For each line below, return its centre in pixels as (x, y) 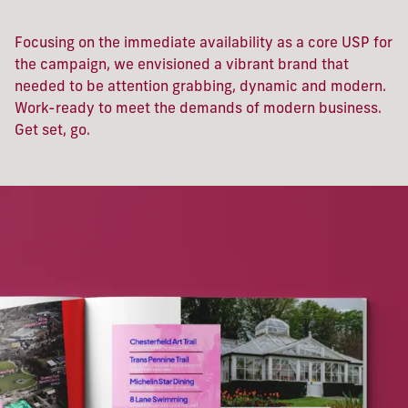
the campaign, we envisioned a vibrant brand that (182, 66)
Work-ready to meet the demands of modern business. (198, 109)
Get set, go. (52, 131)
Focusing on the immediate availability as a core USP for (204, 44)
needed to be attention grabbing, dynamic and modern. (200, 87)
